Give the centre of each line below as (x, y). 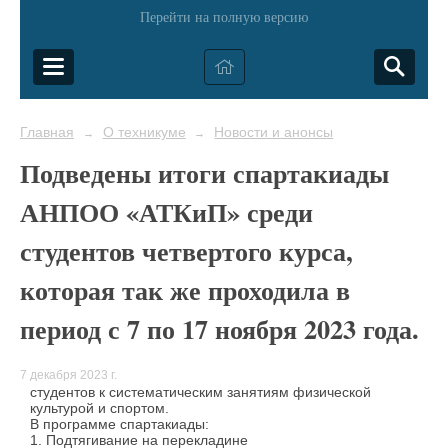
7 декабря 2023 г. (68, 375)
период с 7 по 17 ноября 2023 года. (219, 328)
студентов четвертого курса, (186, 250)
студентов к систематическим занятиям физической (200, 392)
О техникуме (144, 132)
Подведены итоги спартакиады (204, 172)
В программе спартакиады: (119, 424)
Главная (47, 132)
